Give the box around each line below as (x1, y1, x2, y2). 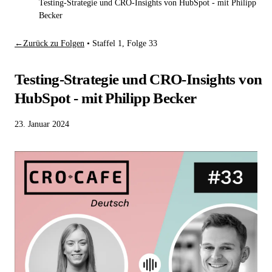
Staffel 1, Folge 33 (92, 38, 157, 49)
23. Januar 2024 (15, 118, 69, 129)
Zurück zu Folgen (23, 38, 84, 49)
